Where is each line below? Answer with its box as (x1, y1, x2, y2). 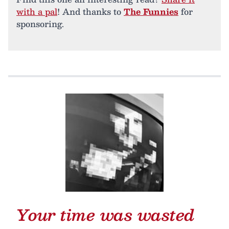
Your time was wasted (16, 201, 195, 228)
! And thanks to (57, 5, 124, 19)
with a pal (16, 5, 57, 19)
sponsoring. (16, 17, 64, 31)
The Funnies (124, 5, 178, 19)
